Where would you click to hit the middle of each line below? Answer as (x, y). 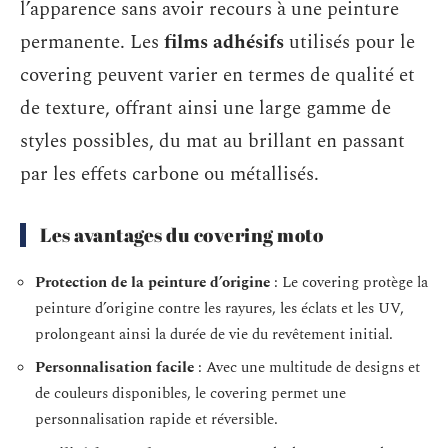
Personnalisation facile (114, 367)
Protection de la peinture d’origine (152, 282)
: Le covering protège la (349, 282)
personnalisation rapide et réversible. (156, 419)
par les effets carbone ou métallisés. (169, 174)
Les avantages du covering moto (181, 235)
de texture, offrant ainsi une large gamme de (205, 108)
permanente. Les (92, 42)
